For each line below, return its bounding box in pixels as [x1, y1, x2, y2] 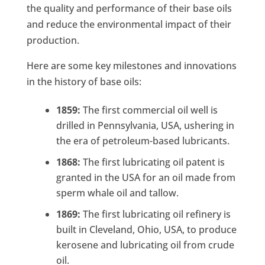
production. [26, 34, 79, 47]
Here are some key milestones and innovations [26, 59, 237, 73]
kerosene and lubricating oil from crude [56, 238, 234, 252]
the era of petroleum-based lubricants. [56, 134, 230, 148]
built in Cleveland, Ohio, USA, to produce [56, 223, 237, 237]
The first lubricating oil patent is [80, 156, 225, 169]
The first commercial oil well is [80, 104, 218, 117]
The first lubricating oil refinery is [80, 208, 231, 221]
